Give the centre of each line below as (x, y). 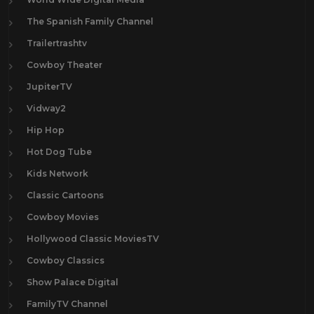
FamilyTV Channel (67, 304)
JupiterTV (49, 87)
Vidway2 (46, 108)
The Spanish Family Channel (90, 21)
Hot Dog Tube (59, 152)
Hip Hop (46, 130)
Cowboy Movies (63, 217)
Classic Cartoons (65, 195)
